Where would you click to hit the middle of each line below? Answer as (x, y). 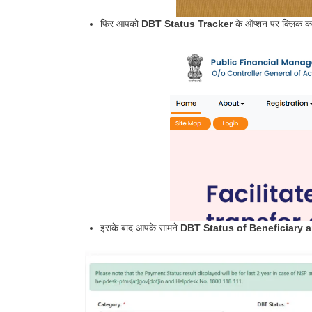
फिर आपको (121, 23)
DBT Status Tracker (187, 23)
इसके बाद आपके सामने (140, 227)
